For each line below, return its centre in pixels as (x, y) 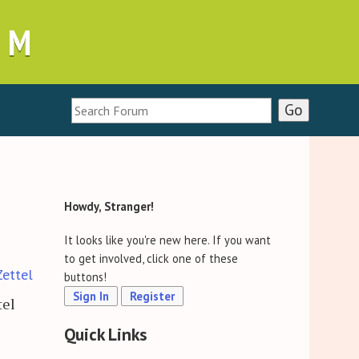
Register (153, 296)
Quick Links (106, 334)
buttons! (86, 277)
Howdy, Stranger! (109, 207)
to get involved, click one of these (151, 259)
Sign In (91, 296)
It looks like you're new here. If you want (168, 240)
